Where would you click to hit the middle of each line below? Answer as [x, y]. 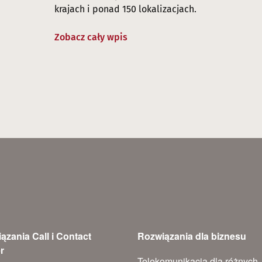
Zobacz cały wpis [91, 37]
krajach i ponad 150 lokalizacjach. [125, 9]
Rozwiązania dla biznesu [192, 236]
